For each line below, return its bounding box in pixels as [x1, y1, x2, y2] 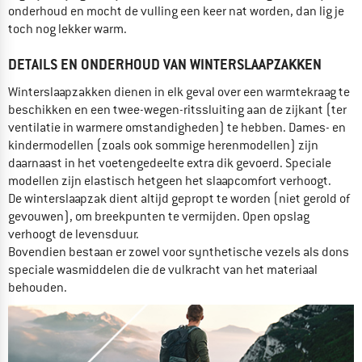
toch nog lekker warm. [8, 20, 127, 37]
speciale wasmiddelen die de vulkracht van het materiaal [8, 261, 318, 278]
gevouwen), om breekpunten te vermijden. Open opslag [8, 208, 309, 225]
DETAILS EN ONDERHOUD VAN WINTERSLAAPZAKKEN [8, 54, 322, 74]
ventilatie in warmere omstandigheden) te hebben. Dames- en [8, 119, 346, 136]
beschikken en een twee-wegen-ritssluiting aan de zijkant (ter [8, 101, 347, 118]
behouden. [8, 279, 67, 296]
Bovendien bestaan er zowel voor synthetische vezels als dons [8, 243, 349, 260]
